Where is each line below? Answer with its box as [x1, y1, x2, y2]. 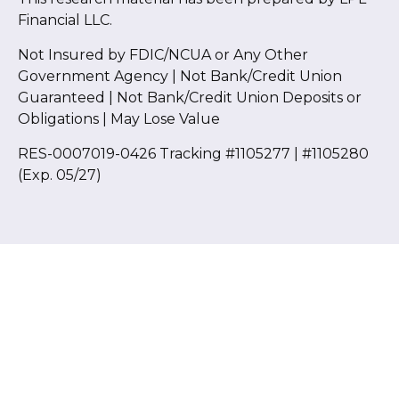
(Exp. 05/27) [18, 167, 102, 184]
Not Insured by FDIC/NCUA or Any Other [18, 46, 308, 64]
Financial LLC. [18, 12, 112, 29]
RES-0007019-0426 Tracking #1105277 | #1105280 [18, 145, 369, 163]
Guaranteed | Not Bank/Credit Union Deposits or [18, 89, 362, 107]
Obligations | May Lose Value [18, 110, 220, 128]
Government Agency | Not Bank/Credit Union [18, 68, 342, 85]
